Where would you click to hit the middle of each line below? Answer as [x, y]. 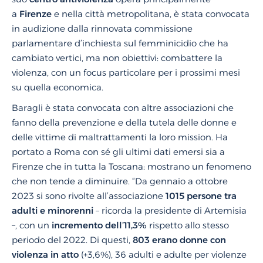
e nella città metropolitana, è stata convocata [152, 14]
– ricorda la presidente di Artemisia [171, 210]
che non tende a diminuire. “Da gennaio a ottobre [120, 181]
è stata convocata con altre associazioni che [139, 108]
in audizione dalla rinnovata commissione [102, 28]
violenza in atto [46, 254]
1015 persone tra [201, 196]
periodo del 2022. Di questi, [72, 240]
